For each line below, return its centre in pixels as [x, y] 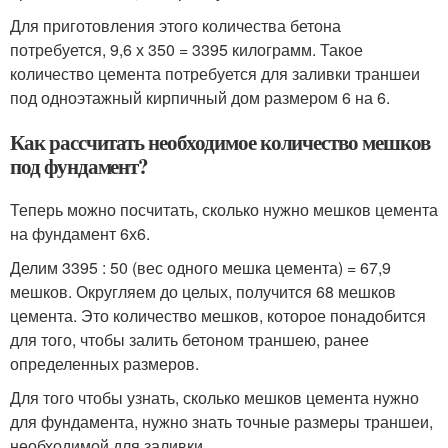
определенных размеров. [104, 363]
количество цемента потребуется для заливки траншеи [215, 73]
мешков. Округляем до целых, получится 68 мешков [203, 291]
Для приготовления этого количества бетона [175, 25]
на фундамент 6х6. [80, 233]
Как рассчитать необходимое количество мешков [220, 141]
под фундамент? [79, 165]
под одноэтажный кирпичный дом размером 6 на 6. [200, 97]
